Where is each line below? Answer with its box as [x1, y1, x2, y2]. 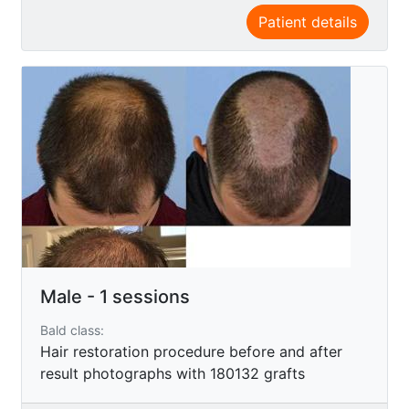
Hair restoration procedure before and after [40, 341, 342, 361]
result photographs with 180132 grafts [40, 363, 305, 383]
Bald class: [40, 321, 104, 338]
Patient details [258, 12, 357, 31]
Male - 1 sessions [40, 285, 190, 308]
